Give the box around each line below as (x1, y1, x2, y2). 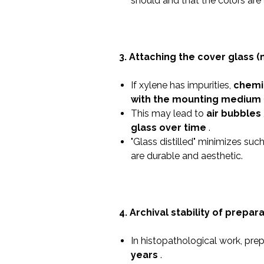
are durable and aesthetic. (130, 150, 243, 161)
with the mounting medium (130, 94, 261, 105)
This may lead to (130, 108, 206, 119)
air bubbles (206, 108, 261, 119)
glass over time (130, 122, 206, 133)
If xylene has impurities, (130, 80, 233, 91)
